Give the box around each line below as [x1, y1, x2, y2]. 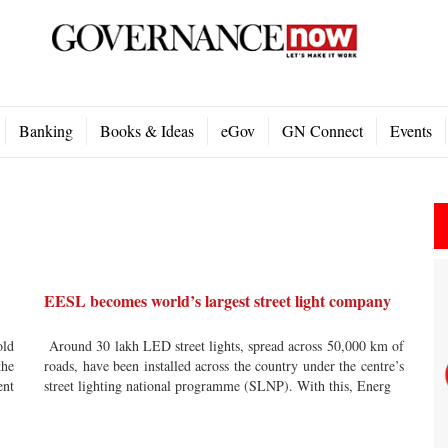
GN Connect [282, 120, 363, 141]
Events [390, 120, 432, 141]
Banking [19, 120, 73, 141]
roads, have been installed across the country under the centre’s [44, 356, 404, 375]
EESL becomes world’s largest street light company [44, 289, 391, 312]
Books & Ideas [100, 120, 194, 141]
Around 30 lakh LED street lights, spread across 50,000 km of [44, 336, 404, 355]
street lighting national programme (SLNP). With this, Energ [44, 376, 391, 395]
